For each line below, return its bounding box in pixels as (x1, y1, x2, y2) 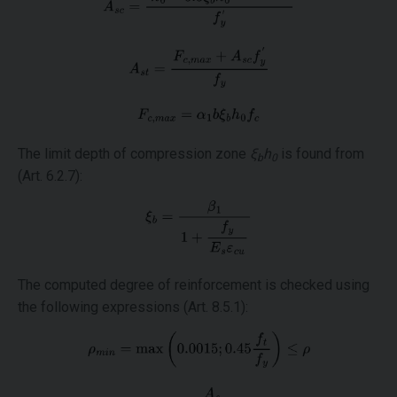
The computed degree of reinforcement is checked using (18, 276, 370, 294)
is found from (277, 145, 364, 163)
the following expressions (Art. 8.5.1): (18, 299, 248, 316)
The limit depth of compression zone (18, 145, 250, 163)
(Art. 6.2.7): (18, 167, 82, 185)
